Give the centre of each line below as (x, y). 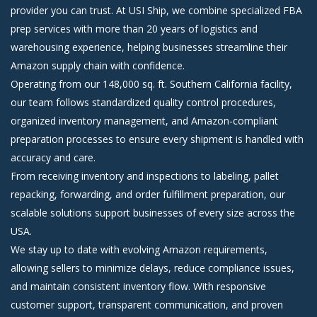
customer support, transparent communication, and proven (147, 304)
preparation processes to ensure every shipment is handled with (157, 139)
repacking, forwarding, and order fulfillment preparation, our (148, 194)
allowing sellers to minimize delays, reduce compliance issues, (152, 267)
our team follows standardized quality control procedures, (143, 102)
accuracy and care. (53, 157)
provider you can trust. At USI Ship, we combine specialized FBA (156, 10)
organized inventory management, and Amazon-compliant (144, 120)
